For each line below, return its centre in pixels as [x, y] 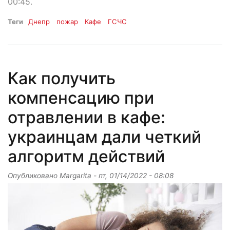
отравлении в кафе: [87, 118]
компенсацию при [81, 98]
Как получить [62, 79]
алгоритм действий [86, 157]
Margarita [75, 176]
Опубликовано [34, 176]
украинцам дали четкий [104, 137]
